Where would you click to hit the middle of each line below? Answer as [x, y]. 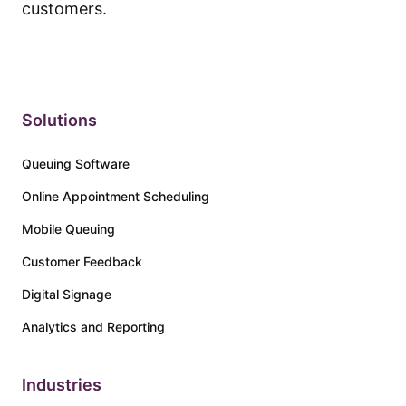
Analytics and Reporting [93, 327]
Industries [62, 385]
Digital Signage [67, 294]
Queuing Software [76, 164]
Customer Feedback [82, 261]
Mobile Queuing [68, 229]
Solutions [59, 120]
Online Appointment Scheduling [116, 196]
